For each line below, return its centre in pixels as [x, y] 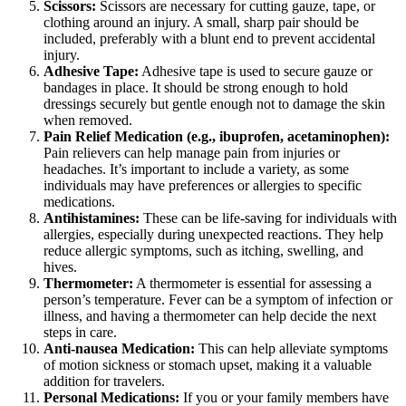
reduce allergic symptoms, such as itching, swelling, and [203, 251]
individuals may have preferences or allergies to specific [203, 186]
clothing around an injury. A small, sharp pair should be [201, 23]
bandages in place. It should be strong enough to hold [196, 88]
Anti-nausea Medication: [119, 349]
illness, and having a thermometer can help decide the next [210, 316]
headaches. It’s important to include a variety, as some [196, 169]
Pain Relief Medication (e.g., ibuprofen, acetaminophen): [217, 137]
